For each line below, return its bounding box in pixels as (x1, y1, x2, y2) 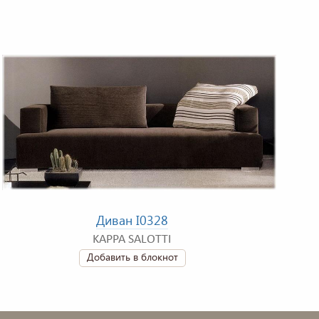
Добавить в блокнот (86, 250, 178, 264)
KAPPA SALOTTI (93, 233, 172, 247)
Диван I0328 (96, 211, 168, 229)
